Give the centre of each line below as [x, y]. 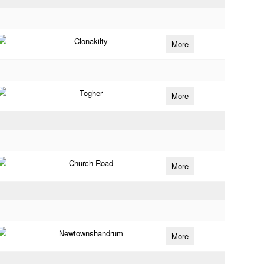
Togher [91, 93]
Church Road [91, 163]
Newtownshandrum [91, 233]
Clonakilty [91, 41]
